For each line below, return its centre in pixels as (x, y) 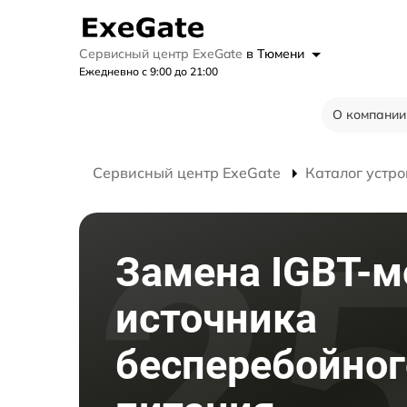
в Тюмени (277, 54)
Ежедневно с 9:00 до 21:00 (149, 72)
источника (216, 319)
